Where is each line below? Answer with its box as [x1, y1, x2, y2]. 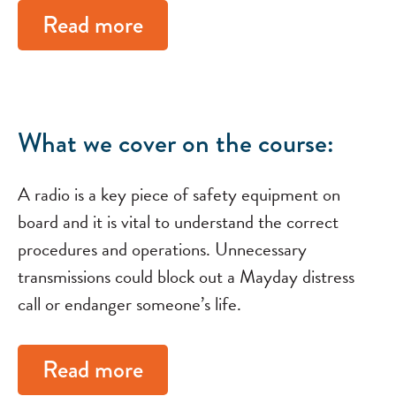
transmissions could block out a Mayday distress [18, 263, 354, 291]
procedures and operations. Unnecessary [18, 235, 307, 263]
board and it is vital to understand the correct [18, 208, 339, 236]
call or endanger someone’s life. [18, 290, 241, 318]
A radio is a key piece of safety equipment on [18, 180, 340, 209]
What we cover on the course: [18, 123, 334, 163]
